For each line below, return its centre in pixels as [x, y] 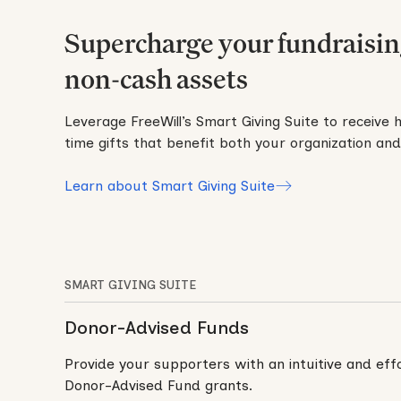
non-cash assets [156, 79]
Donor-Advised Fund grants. [158, 386]
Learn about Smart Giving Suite [170, 186]
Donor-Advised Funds [157, 328]
